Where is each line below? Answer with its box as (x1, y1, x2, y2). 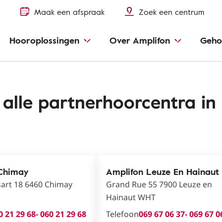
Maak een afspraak (34, 6, 105, 18)
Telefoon (106, 209, 139, 220)
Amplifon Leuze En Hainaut (106, 165, 219, 178)
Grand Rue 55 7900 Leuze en (106, 179, 212, 190)
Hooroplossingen (9, 34, 79, 47)
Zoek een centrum (139, 6, 204, 18)
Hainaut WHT (106, 192, 156, 203)
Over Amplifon (110, 34, 170, 47)
